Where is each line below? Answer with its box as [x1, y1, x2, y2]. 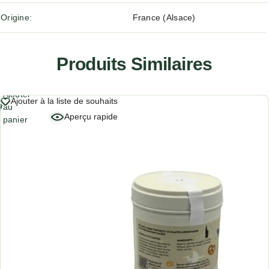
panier [2, 114, 28, 124]
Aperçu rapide [64, 112, 118, 121]
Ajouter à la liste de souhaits [11, 96, 118, 106]
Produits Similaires [56, 54, 213, 74]
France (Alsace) [132, 13, 196, 22]
